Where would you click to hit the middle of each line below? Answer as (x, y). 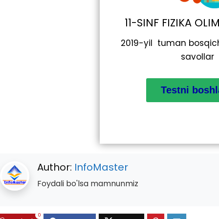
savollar (197, 56)
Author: (56, 167)
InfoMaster (101, 167)
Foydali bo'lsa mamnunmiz (88, 183)
